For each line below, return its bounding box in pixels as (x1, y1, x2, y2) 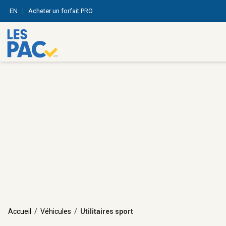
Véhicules (40, 207, 71, 215)
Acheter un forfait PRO (28, 7, 93, 15)
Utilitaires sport (80, 207, 133, 215)
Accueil (8, 207, 31, 215)
